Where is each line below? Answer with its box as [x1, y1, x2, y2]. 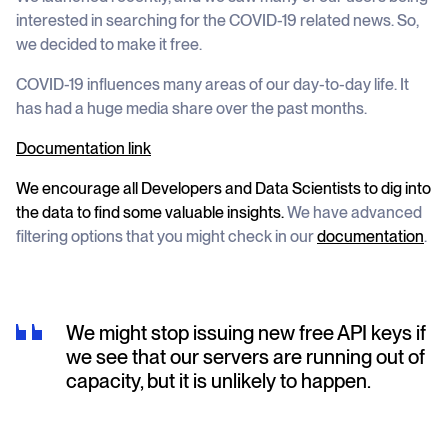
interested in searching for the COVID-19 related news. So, [16, 11, 419, 30]
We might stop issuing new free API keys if [66, 321, 427, 345]
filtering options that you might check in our [16, 227, 317, 246]
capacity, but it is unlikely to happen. [66, 369, 372, 393]
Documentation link [16, 139, 151, 158]
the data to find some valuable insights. [16, 203, 284, 222]
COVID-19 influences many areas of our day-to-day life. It [16, 75, 409, 94]
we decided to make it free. [16, 35, 202, 54]
